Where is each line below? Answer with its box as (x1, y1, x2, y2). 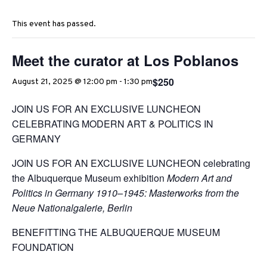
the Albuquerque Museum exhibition (12, 171, 167, 185)
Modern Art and (167, 171, 232, 185)
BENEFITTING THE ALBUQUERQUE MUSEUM (12, 225, 220, 240)
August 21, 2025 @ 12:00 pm (12, 77, 117, 88)
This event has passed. (12, 19, 96, 30)
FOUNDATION (12, 240, 74, 254)
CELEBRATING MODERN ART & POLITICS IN (12, 117, 213, 131)
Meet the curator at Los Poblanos (12, 50, 238, 71)
